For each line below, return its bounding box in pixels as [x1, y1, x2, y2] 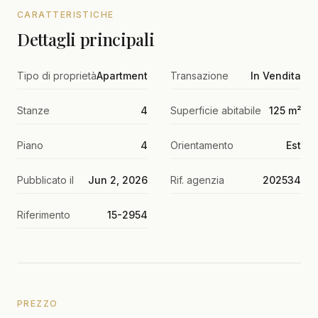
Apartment [97, 70, 148, 82]
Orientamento [170, 139, 234, 151]
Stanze [17, 104, 50, 116]
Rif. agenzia [170, 174, 224, 186]
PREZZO [17, 298, 58, 309]
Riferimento [17, 209, 70, 221]
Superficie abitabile [170, 104, 261, 116]
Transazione [170, 70, 229, 82]
